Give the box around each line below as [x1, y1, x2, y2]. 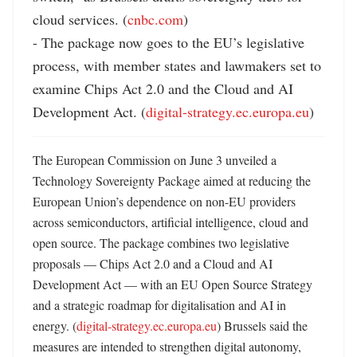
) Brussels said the [217, 317, 308, 334]
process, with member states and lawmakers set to [33, 56, 321, 75]
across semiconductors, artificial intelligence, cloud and [33, 214, 308, 230]
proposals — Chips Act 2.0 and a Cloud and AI [33, 255, 273, 272]
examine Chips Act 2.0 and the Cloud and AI [33, 79, 293, 98]
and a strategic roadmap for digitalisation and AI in [33, 296, 286, 313]
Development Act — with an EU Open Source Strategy [33, 276, 312, 292]
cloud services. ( [33, 10, 127, 29]
